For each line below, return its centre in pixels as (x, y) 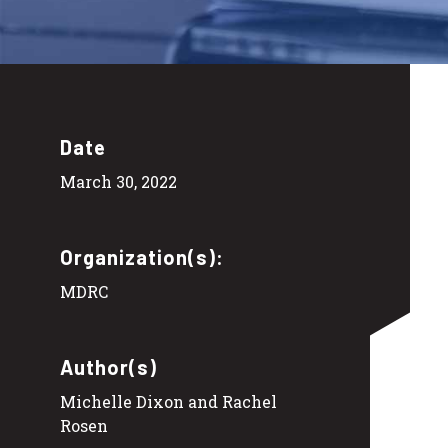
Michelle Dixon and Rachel (168, 402)
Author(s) (108, 367)
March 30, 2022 (118, 182)
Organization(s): (142, 257)
